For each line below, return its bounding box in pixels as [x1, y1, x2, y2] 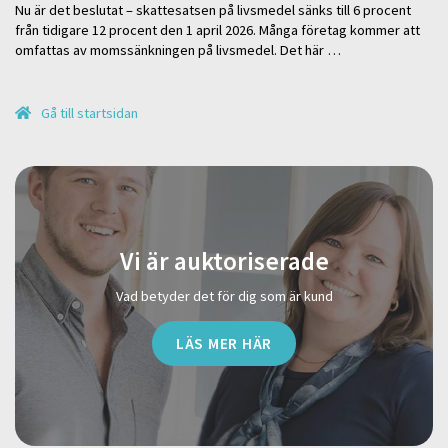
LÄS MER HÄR [176, 332, 272, 353]
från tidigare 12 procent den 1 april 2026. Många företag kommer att [15, 20, 420, 39]
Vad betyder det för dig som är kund [115, 287, 333, 306]
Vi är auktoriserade [119, 245, 329, 278]
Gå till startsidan [38, 103, 139, 122]
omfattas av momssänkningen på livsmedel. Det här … [15, 40, 341, 59]
